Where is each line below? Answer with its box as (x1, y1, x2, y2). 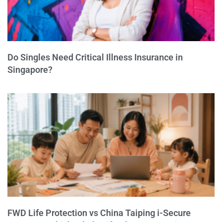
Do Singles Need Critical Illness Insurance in (7, 52, 183, 62)
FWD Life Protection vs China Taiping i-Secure (7, 207, 191, 218)
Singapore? (7, 64, 53, 75)
